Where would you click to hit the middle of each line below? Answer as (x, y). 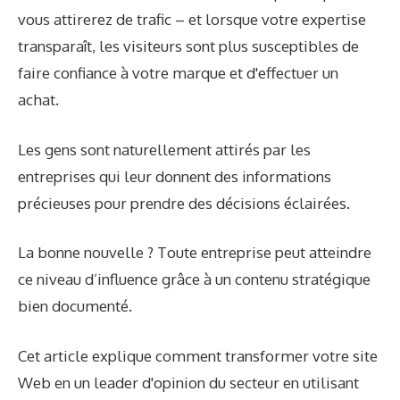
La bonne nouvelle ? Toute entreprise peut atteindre (195, 253)
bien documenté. (75, 306)
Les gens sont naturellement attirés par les (164, 149)
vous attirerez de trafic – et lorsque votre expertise (192, 20)
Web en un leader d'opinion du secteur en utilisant (188, 382)
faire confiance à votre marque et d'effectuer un (178, 73)
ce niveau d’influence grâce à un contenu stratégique (194, 279)
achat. (38, 100)
